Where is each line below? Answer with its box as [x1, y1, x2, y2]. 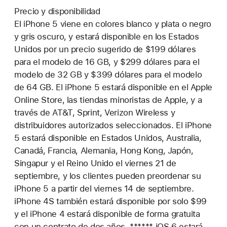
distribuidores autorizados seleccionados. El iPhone [14, 120, 212, 130]
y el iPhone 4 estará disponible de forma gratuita [14, 208, 200, 219]
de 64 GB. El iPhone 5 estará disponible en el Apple [14, 82, 212, 92]
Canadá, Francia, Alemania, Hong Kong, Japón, [14, 145, 194, 156]
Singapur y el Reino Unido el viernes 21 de [14, 158, 176, 168]
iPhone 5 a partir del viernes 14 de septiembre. [14, 183, 194, 194]
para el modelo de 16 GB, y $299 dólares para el [14, 56, 200, 67]
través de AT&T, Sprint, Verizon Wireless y [14, 107, 175, 118]
